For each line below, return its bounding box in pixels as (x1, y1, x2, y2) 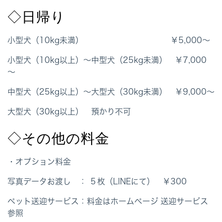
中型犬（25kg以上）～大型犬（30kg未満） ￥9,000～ (7, 88, 215, 96)
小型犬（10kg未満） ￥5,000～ (7, 36, 210, 45)
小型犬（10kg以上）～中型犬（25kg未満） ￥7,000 (7, 56, 207, 64)
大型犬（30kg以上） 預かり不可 (7, 108, 131, 116)
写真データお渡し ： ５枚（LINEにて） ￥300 (7, 177, 187, 186)
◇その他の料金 (7, 129, 110, 148)
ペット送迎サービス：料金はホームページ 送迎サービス (7, 197, 208, 206)
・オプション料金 (7, 158, 71, 166)
